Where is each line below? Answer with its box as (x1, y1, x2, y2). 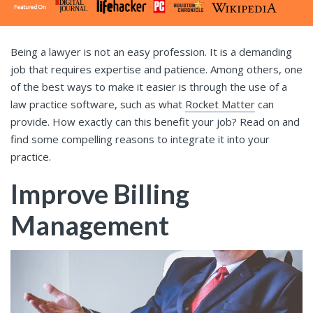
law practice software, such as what (10, 97, 185, 112)
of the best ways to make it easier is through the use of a (10, 80, 287, 94)
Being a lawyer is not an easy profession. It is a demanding (10, 45, 292, 59)
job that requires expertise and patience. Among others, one (10, 62, 303, 77)
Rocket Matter (185, 97, 255, 112)
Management (10, 209, 169, 242)
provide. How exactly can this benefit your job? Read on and (10, 115, 300, 129)
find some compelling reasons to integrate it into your (10, 132, 270, 147)
